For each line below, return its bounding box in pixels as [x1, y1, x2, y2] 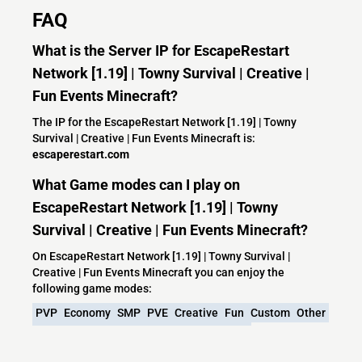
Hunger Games [84, 326, 161, 339]
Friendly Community [36, 345, 139, 359]
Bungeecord [145, 345, 208, 359]
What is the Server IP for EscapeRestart [32, 42, 289, 60]
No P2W [214, 345, 255, 359]
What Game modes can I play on [32, 176, 240, 194]
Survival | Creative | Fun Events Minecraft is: [32, 132, 255, 145]
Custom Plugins [167, 326, 248, 339]
